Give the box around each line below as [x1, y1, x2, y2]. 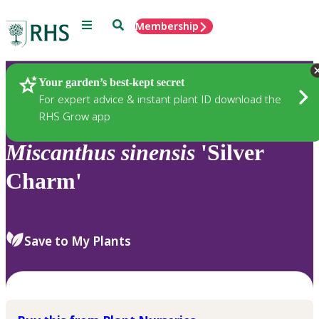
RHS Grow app [38, 108, 110, 123]
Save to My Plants [24, 232, 131, 249]
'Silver [195, 140, 263, 166]
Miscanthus [6, 140, 115, 166]
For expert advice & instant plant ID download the [38, 91, 281, 106]
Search [112, 18, 145, 30]
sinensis [121, 140, 195, 166]
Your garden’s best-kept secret [38, 75, 184, 88]
